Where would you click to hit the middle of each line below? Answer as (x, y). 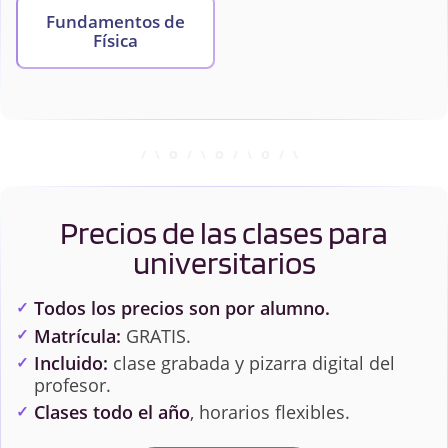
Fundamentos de (116, 22)
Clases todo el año (111, 412)
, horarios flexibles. (269, 412)
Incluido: (70, 362)
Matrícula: (77, 335)
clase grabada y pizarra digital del (251, 362)
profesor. (72, 384)
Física (116, 41)
